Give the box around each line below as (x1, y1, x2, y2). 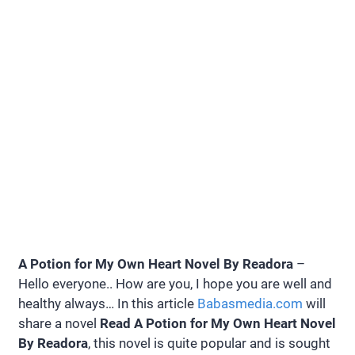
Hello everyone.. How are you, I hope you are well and (18, 276, 332, 292)
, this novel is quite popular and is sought (88, 335, 330, 352)
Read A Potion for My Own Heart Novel (100, 315, 336, 332)
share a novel (18, 315, 100, 332)
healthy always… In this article (18, 296, 197, 312)
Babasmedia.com (197, 296, 303, 312)
